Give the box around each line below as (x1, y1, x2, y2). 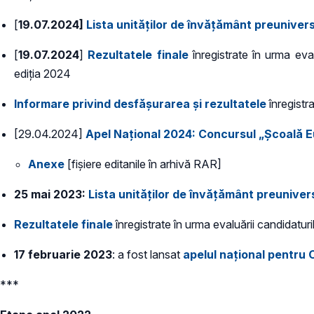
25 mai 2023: (14, 187, 88, 202)
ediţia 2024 (14, 67, 71, 81)
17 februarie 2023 (14, 247, 112, 262)
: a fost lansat (112, 247, 183, 262)
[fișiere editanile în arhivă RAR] (67, 157, 221, 172)
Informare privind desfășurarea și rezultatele (14, 97, 266, 111)
